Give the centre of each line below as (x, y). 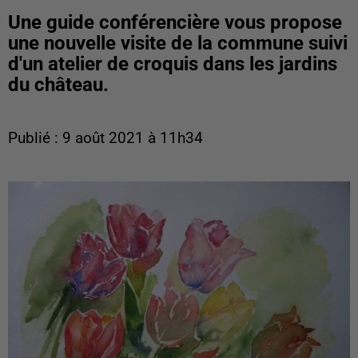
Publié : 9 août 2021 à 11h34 (105, 138)
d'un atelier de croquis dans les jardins (173, 64)
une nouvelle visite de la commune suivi (178, 43)
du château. (58, 85)
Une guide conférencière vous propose (175, 22)
